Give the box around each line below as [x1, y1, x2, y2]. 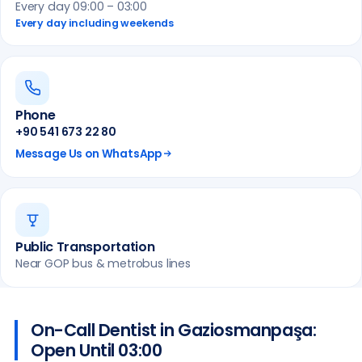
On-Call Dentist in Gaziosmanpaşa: [31, 318, 317, 342]
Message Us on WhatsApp [15, 145, 162, 162]
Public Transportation [15, 237, 155, 256]
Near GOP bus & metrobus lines [15, 255, 191, 271]
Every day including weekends [15, 15, 175, 30]
